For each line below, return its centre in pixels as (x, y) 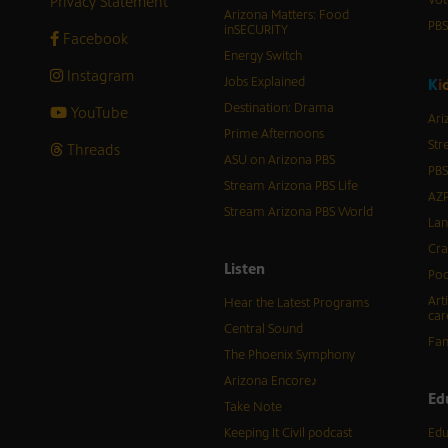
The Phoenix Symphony (289, 355)
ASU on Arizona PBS (279, 160)
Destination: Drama (278, 108)
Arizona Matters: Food (286, 15)
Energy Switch (262, 56)
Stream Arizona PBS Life (290, 186)
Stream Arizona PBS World (298, 212)
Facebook (93, 39)
